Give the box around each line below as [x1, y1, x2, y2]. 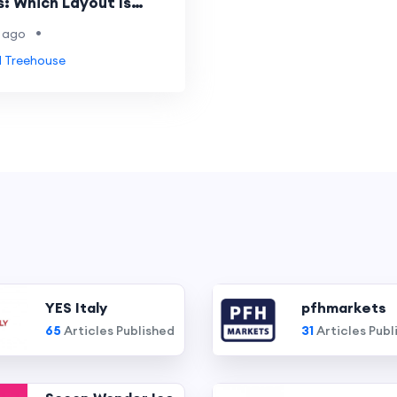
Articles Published [61, 322, 175, 339]
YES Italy [45, 298, 108, 316]
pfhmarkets [301, 298, 386, 316]
